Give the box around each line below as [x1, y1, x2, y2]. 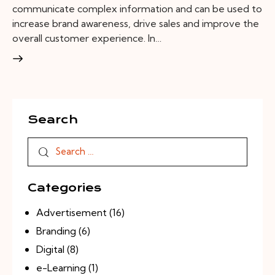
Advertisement [36, 206, 107, 219]
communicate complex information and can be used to [12, 2, 262, 15]
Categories [28, 180, 101, 194]
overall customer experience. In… [12, 32, 161, 45]
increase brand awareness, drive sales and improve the [12, 17, 259, 30]
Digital [36, 242, 64, 255]
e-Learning [36, 261, 86, 274]
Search [28, 112, 78, 126]
